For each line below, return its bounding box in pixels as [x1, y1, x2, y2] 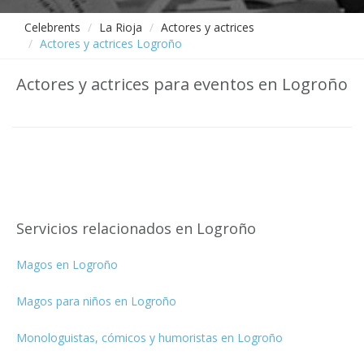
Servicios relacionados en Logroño [16, 218, 256, 238]
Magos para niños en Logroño [16, 292, 176, 309]
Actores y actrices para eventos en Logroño [16, 72, 348, 95]
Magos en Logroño [16, 256, 118, 272]
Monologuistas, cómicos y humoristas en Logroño [16, 329, 283, 345]
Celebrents [24, 19, 80, 35]
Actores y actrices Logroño [40, 35, 182, 51]
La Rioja [99, 19, 142, 35]
